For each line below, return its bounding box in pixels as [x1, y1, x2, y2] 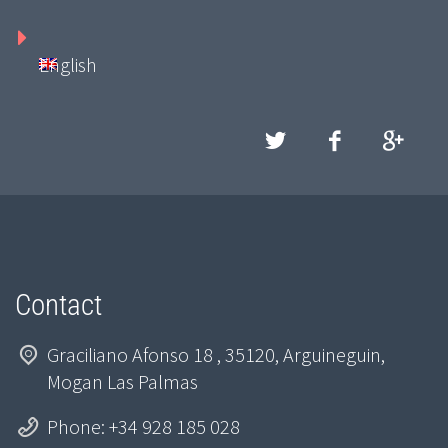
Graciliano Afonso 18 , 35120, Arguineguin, [47, 342, 385, 368]
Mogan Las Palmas [47, 369, 198, 395]
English [39, 51, 97, 77]
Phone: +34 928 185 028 [47, 414, 240, 440]
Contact [15, 287, 102, 322]
